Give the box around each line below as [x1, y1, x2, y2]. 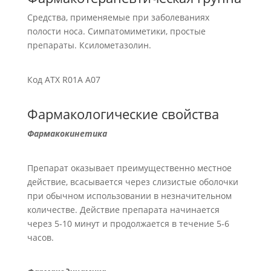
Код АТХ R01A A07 [27, 74, 100, 85]
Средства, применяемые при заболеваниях [27, 11, 209, 23]
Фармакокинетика [27, 128, 107, 139]
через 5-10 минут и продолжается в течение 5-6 [27, 218, 229, 229]
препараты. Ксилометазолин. [27, 39, 151, 51]
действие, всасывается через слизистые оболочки [27, 176, 238, 188]
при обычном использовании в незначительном [27, 190, 232, 201]
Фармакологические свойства [27, 105, 219, 123]
